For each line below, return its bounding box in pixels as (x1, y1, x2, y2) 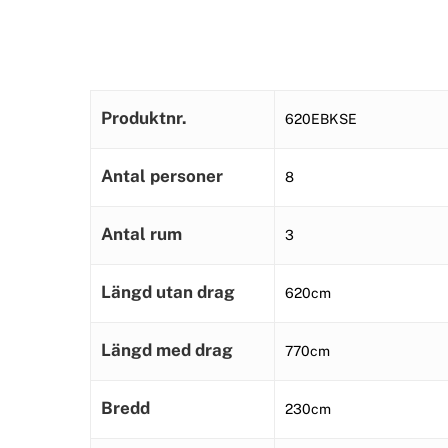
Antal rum (101, 224, 182, 245)
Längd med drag (101, 340, 233, 361)
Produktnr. (101, 108, 187, 129)
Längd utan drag (101, 282, 235, 303)
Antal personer (101, 166, 223, 187)
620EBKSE (285, 111, 357, 128)
